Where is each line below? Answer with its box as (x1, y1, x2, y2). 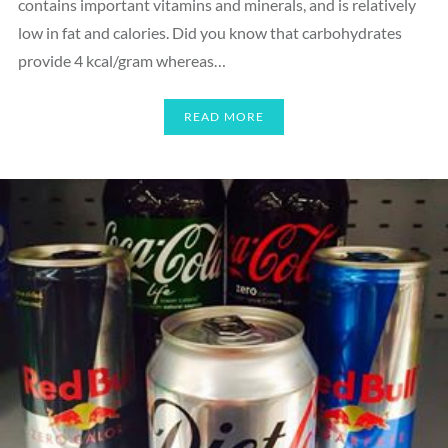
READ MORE (183, 109, 265, 125)
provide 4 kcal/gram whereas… (17, 50, 226, 70)
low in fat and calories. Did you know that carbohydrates (17, 22, 402, 42)
